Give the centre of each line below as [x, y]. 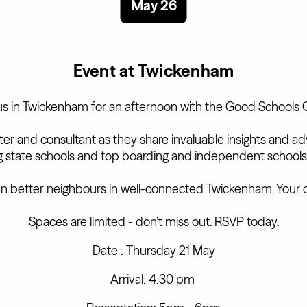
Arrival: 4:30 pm [153, 279]
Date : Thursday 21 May [153, 250]
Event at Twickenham [153, 71]
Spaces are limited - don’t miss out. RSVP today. [153, 222]
